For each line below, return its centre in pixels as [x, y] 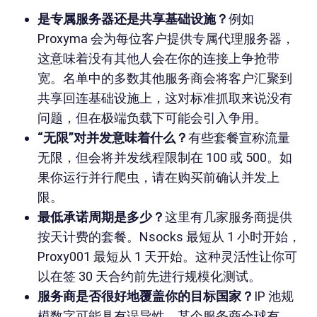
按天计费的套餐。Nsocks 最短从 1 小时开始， [169, 237]
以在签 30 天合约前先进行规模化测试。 [149, 277]
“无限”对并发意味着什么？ [113, 138]
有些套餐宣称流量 [239, 138]
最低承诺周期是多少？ [101, 217]
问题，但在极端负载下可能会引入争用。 [152, 118]
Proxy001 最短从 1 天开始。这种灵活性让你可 [167, 257]
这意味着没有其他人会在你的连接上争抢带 [158, 59]
